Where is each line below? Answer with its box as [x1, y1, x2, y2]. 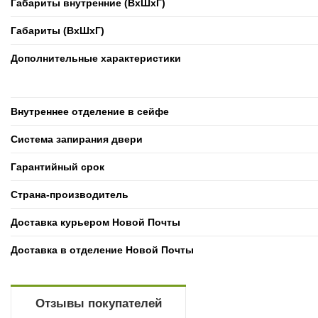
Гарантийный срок [11, 160, 104, 172]
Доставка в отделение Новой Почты [11, 243, 194, 256]
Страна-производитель [11, 188, 128, 200]
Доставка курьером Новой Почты [11, 216, 180, 228]
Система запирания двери [11, 133, 143, 145]
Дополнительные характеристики [11, 52, 181, 64]
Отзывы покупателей [35, 296, 162, 310]
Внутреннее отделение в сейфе [11, 105, 169, 117]
